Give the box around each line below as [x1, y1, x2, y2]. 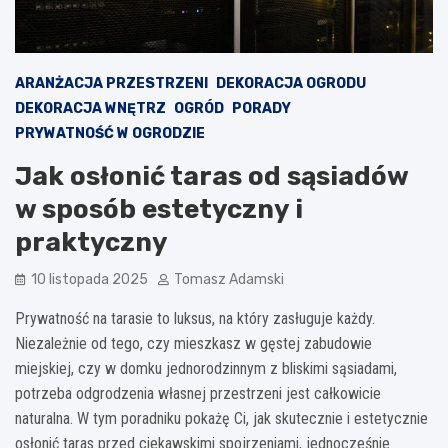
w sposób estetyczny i [15, 193, 303, 225]
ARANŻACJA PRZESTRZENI [15, 74, 208, 92]
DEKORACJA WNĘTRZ [15, 99, 166, 117]
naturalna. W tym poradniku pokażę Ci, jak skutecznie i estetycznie [15, 408, 428, 428]
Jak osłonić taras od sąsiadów [15, 160, 408, 192]
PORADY [232, 99, 291, 117]
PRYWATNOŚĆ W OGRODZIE [15, 124, 205, 142]
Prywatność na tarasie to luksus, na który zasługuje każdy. [15, 308, 375, 328]
